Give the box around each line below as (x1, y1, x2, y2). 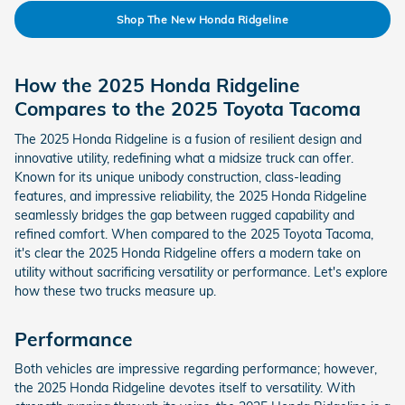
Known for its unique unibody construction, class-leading (14, 168, 341, 185)
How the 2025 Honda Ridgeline (14, 73, 300, 97)
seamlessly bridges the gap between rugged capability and (14, 206, 354, 223)
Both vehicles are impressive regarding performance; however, (14, 361, 377, 377)
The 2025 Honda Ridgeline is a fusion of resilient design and (14, 130, 362, 147)
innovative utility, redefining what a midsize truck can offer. (14, 149, 353, 166)
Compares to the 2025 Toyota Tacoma (14, 97, 361, 120)
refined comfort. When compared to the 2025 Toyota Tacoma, (14, 225, 373, 242)
